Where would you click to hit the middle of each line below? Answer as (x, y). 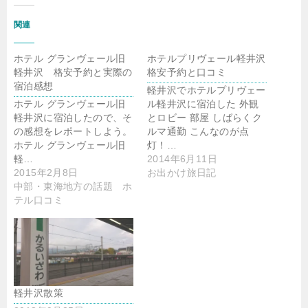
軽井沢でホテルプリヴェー (207, 90)
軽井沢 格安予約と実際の (73, 72)
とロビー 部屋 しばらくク (205, 118)
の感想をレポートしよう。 (73, 131)
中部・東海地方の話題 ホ (73, 186)
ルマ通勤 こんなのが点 (198, 131)
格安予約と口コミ (187, 72)
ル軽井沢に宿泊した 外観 (203, 104)
